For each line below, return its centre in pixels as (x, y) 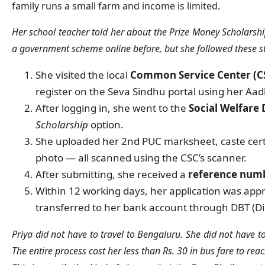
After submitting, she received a (112, 174)
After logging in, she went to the (112, 108)
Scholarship (62, 125)
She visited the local (83, 75)
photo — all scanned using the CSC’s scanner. (141, 158)
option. (106, 125)
